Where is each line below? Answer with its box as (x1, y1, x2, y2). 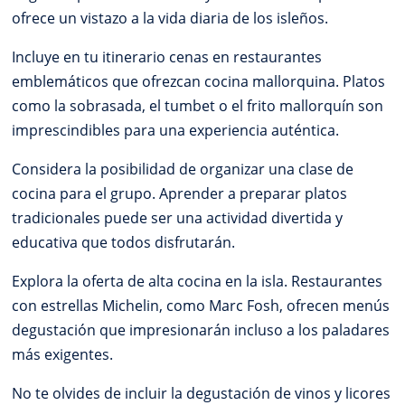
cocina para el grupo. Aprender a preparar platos (12, 183, 348, 203)
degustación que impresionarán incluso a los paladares (12, 319, 391, 340)
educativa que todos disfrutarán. (12, 231, 236, 252)
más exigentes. (12, 344, 114, 364)
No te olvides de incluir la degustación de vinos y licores (12, 382, 391, 403)
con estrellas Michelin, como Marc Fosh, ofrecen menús (12, 295, 391, 316)
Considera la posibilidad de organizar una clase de (12, 158, 354, 179)
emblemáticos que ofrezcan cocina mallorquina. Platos (12, 71, 386, 91)
